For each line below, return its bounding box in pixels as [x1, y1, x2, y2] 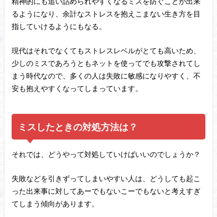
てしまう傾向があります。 [11, 199, 99, 208]
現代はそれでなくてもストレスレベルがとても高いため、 [11, 46, 201, 55]
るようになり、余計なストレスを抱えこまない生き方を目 [11, 9, 201, 18]
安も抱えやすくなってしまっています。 [11, 84, 142, 93]
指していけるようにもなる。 [11, 21, 106, 31]
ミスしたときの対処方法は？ [18, 121, 138, 132]
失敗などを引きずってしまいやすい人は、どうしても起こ [11, 174, 201, 183]
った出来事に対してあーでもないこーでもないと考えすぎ [11, 186, 201, 196]
